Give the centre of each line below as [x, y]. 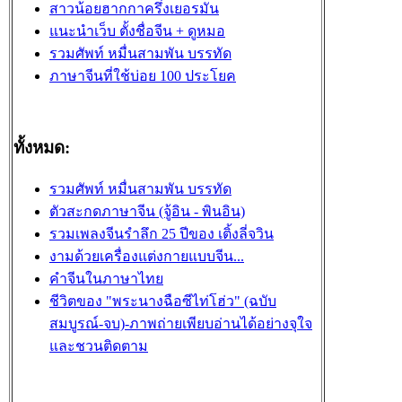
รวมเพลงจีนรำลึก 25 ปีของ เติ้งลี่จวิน [162, 233]
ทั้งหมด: [42, 148]
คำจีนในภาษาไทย [106, 278]
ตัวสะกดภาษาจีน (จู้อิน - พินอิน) [147, 211]
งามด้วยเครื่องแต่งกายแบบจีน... [147, 256]
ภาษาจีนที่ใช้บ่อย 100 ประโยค [143, 76]
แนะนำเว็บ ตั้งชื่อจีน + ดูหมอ [137, 31]
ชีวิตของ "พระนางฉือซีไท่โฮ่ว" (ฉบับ [163, 301]
